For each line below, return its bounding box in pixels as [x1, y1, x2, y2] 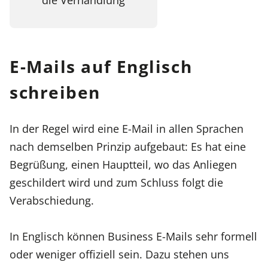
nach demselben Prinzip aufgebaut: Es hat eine [10, 138, 246, 154]
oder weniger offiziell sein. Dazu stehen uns [10, 246, 229, 262]
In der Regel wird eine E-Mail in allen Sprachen [10, 120, 243, 136]
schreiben [10, 80, 101, 103]
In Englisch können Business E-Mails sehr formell [10, 229, 257, 244]
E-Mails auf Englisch [10, 54, 193, 78]
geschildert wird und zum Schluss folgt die [10, 174, 223, 190]
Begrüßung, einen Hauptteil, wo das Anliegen [10, 156, 237, 172]
